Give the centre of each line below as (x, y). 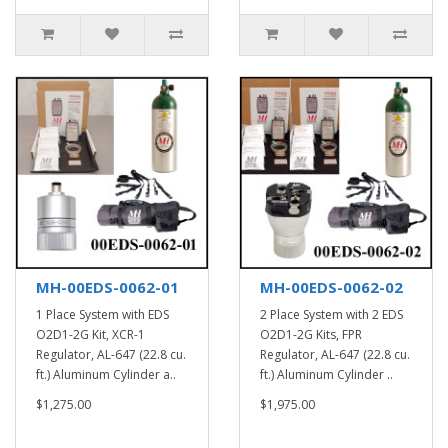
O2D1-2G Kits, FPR (311, 334)
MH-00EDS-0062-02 (331, 287)
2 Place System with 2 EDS (331, 314)
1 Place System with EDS (102, 314)
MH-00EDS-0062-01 (107, 287)
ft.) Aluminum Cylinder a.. (106, 374)
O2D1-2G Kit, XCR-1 (90, 334)
